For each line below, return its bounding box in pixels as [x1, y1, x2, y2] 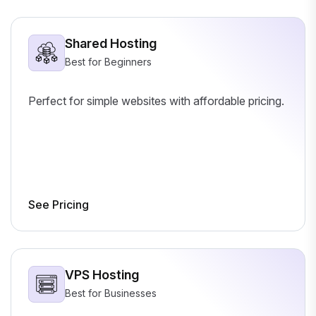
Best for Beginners [65, 55, 152, 68]
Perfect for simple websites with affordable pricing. [28, 93, 284, 108]
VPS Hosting [65, 267, 139, 282]
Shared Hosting [65, 35, 157, 51]
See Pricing [28, 197, 89, 212]
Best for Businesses [65, 286, 157, 299]
